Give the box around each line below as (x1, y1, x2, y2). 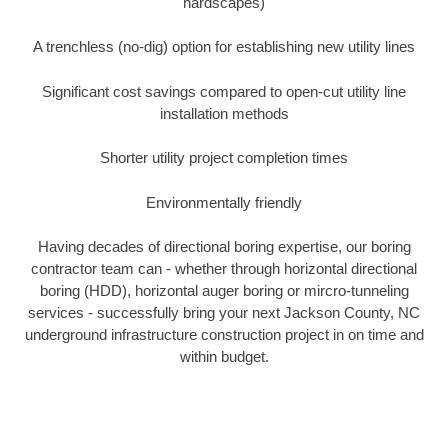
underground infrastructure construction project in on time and (24, 326, 424, 344)
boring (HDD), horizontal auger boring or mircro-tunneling (39, 282, 409, 300)
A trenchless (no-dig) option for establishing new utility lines (33, 38, 415, 56)
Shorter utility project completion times (100, 149, 348, 167)
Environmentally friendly (146, 193, 302, 211)
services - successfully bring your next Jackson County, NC (28, 304, 420, 322)
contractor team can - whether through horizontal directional (31, 260, 417, 278)
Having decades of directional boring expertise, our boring (37, 238, 411, 256)
